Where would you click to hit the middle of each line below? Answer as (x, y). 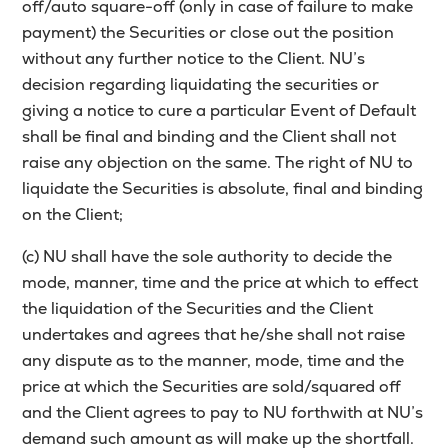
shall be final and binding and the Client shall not (209, 137)
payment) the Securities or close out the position (208, 33)
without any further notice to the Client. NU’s (194, 59)
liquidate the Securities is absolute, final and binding (223, 189)
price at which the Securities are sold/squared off (212, 387)
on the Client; (73, 215)
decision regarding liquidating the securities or (201, 85)
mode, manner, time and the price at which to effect (220, 283)
